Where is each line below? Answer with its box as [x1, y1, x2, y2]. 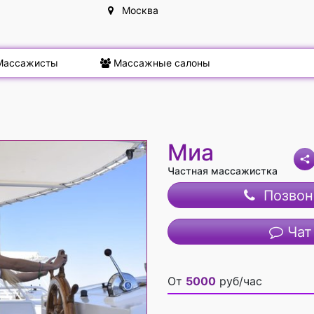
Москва [114, 4, 158, 16]
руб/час [216, 274, 262, 288]
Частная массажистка [168, 165, 278, 177]
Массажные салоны [111, 57, 210, 69]
